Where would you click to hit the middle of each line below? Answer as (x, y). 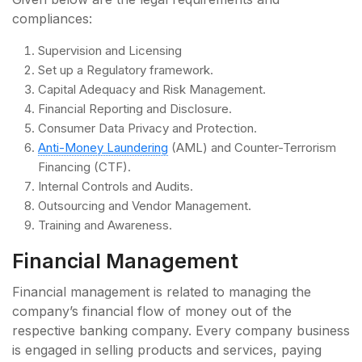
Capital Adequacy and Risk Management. (152, 90)
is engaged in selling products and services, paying (167, 350)
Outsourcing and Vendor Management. (145, 206)
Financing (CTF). (84, 167)
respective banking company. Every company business (181, 331)
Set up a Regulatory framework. (126, 70)
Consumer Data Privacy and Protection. (147, 128)
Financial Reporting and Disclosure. (135, 109)
